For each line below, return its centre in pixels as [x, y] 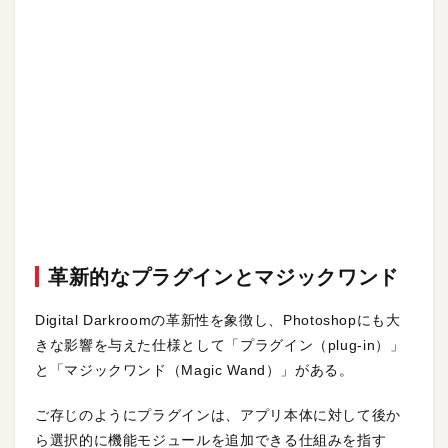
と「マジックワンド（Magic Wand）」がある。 [194, 370]
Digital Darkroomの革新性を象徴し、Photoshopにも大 [218, 320]
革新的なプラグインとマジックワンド [223, 277]
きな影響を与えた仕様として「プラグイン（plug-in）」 [220, 345]
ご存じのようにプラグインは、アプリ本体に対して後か [218, 415]
